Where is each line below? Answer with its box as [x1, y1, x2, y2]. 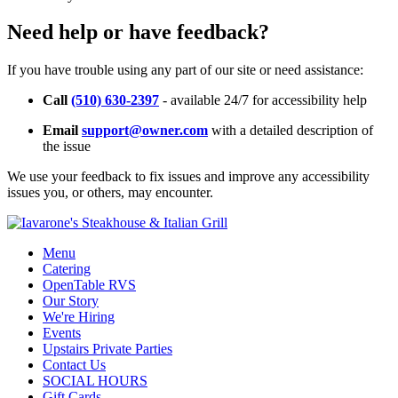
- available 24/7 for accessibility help [159, 92, 367, 108]
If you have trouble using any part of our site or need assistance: [7, 62, 363, 78]
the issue [43, 139, 91, 155]
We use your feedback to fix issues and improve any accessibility [7, 169, 370, 185]
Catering [43, 261, 91, 277]
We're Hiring [43, 309, 115, 325]
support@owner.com [82, 123, 208, 139]
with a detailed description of [208, 123, 373, 139]
